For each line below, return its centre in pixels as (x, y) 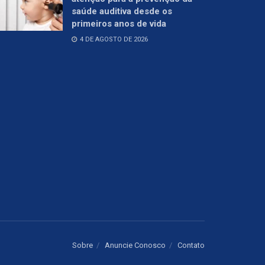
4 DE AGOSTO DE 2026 (113, 39)
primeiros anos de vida (119, 23)
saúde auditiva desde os (122, 11)
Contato (191, 245)
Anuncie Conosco (135, 245)
